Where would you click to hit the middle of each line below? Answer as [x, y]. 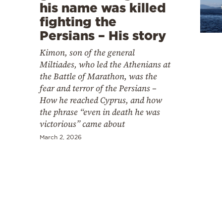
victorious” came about [82, 124]
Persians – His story [103, 35]
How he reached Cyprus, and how [101, 100]
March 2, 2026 [61, 137]
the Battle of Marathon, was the [98, 76]
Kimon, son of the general [87, 52]
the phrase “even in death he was [100, 112]
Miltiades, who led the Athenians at [105, 64]
